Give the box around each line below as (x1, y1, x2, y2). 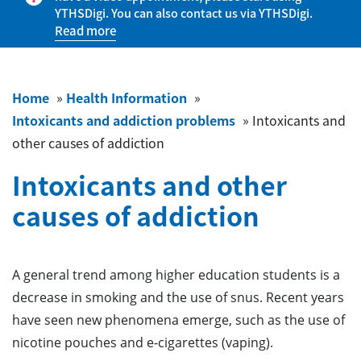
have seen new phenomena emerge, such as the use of (12, 311, 345, 329)
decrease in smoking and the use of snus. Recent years (12, 288, 344, 306)
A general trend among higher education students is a (12, 266, 340, 284)
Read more (55, 22, 116, 39)
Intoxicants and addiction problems (12, 110, 235, 130)
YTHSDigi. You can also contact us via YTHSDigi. (55, 4, 313, 22)
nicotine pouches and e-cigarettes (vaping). (12, 334, 273, 351)
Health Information (66, 88, 187, 107)
